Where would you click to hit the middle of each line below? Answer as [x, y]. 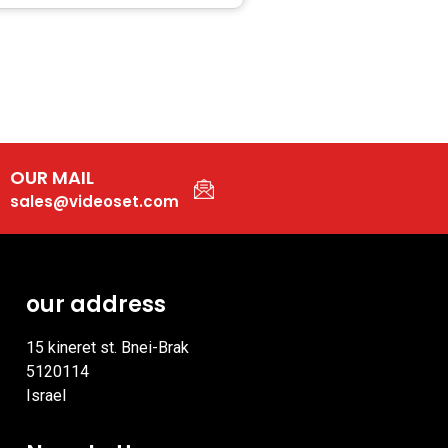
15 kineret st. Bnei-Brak [107, 348]
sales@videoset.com [94, 202]
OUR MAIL [51, 178]
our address [96, 305]
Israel [46, 396]
